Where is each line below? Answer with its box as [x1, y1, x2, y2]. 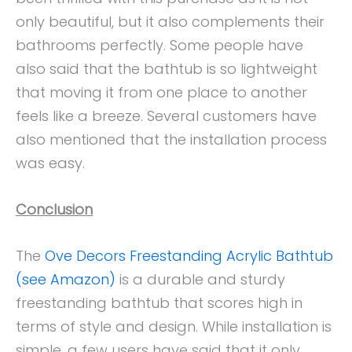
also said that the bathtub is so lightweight [16, 59, 317, 79]
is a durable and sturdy [115, 269, 285, 290]
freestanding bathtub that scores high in [16, 293, 302, 313]
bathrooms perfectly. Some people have [16, 35, 303, 56]
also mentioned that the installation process [16, 130, 327, 150]
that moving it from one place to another [16, 82, 307, 103]
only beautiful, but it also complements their [16, 12, 324, 32]
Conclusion [16, 200, 93, 220]
